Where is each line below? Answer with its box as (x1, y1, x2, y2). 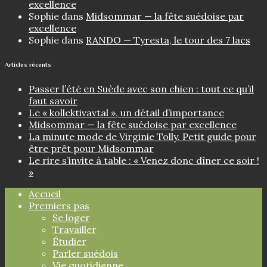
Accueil (29, 188, 61, 200)
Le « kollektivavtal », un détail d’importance (29, 107, 224, 119)
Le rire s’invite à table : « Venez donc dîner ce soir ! (29, 154, 259, 167)
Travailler (52, 223, 97, 236)
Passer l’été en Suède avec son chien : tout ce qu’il (29, 83, 254, 95)
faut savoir (29, 95, 77, 107)
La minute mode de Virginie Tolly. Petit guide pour (29, 131, 256, 143)
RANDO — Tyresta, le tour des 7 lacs (86, 34, 250, 46)
